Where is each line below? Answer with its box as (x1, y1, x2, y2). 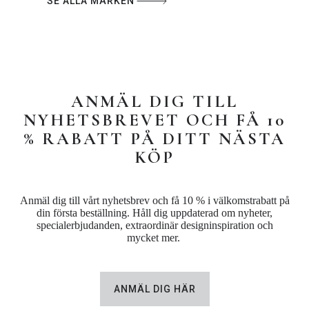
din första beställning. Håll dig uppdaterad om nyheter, (37, 207, 272, 219)
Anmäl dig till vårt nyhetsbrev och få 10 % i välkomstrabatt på (19, 195, 290, 207)
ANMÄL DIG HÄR (113, 283, 196, 295)
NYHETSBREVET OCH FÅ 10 (23, 110, 286, 131)
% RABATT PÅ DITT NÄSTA (23, 128, 286, 150)
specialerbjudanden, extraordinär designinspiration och (36, 219, 273, 232)
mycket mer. (126, 232, 183, 244)
